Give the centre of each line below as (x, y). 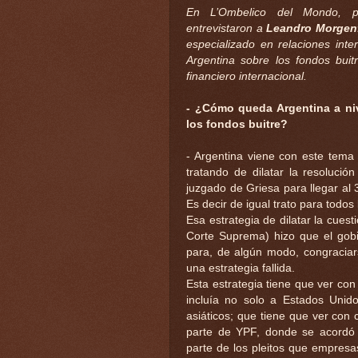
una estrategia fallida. (241, 268)
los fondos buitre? (237, 124)
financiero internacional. (247, 76)
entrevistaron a (227, 28)
